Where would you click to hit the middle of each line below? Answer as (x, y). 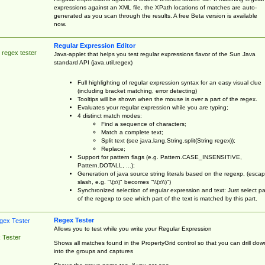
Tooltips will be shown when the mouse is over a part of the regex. (167, 99)
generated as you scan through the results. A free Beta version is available (155, 15)
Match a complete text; (132, 132)
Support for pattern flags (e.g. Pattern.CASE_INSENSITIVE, (159, 157)
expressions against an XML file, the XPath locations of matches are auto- (155, 7)
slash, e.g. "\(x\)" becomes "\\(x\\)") (124, 182)
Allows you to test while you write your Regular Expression (132, 228)
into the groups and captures (93, 251)
